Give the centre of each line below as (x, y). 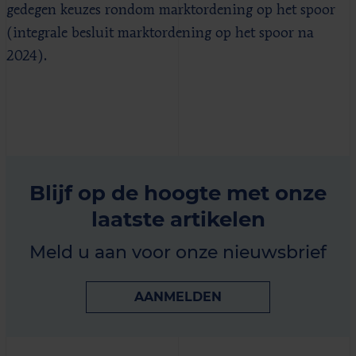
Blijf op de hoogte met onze (178, 192)
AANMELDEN (178, 296)
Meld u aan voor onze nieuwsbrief (178, 252)
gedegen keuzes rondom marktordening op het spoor (171, 10)
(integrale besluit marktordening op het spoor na (160, 33)
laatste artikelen (178, 219)
